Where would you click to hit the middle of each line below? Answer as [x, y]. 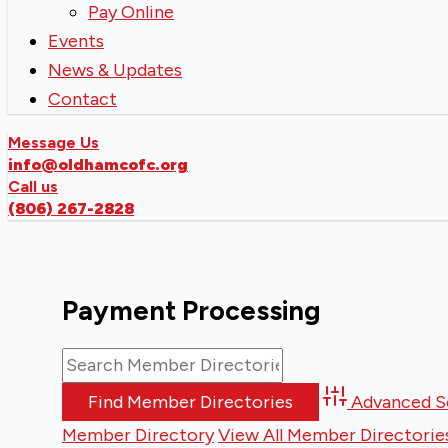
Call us [33, 187]
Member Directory [138, 434]
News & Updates [115, 70]
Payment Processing [191, 311]
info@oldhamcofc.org [98, 165]
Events [76, 41]
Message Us [53, 143]
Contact [82, 99]
